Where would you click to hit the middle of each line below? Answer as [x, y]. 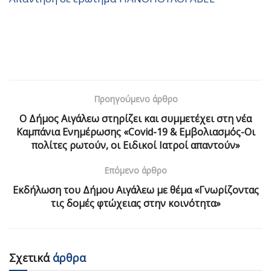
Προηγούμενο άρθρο [135, 99]
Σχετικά [29, 257]
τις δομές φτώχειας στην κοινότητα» [135, 203]
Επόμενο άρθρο [135, 170]
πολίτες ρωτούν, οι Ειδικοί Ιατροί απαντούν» [135, 145]
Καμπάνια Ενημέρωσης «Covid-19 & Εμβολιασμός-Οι [135, 132]
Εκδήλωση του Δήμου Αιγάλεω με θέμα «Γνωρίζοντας [135, 190]
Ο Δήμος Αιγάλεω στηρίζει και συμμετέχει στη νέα [135, 118]
